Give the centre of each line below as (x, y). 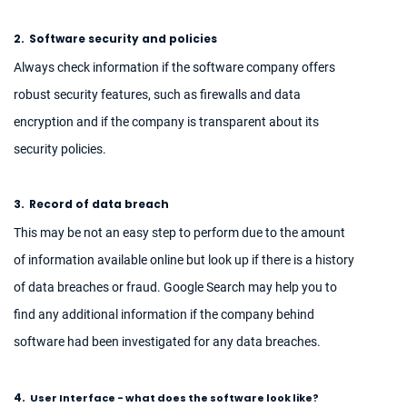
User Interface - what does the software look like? (174, 397)
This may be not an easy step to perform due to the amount (179, 233)
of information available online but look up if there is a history (184, 260)
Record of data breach (99, 204)
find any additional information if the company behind (164, 315)
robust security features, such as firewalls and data (157, 95)
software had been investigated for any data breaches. (167, 342)
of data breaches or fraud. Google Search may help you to (175, 288)
